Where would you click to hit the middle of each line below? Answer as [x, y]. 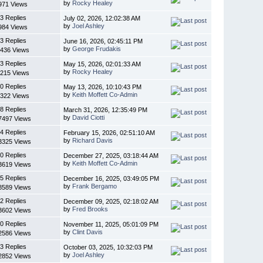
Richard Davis [93, 140]
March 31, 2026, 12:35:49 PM [106, 109]
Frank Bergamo [95, 186]
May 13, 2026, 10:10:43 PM [103, 87]
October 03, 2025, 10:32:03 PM [108, 247]
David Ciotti [89, 117]
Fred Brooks [90, 209]
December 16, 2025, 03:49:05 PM [112, 178]
